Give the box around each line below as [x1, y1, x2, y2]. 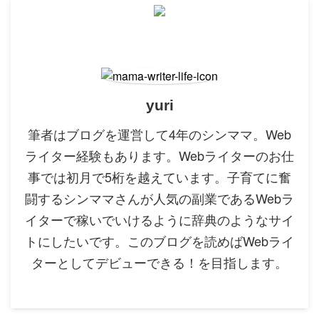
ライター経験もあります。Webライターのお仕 [25, 146, 294, 165]
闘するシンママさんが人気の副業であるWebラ [25, 189, 294, 208]
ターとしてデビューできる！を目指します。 [31, 253, 288, 272]
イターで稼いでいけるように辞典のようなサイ [25, 210, 294, 229]
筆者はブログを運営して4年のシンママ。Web [28, 125, 291, 144]
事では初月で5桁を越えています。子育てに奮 [28, 167, 291, 187]
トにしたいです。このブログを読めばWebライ [25, 231, 294, 251]
